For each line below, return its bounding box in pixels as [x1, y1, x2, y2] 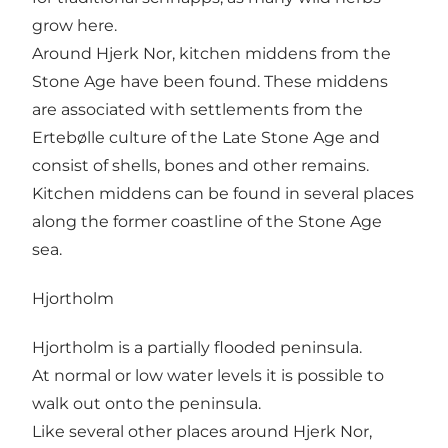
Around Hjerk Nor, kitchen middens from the [32, 43, 391, 63]
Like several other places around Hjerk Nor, [32, 422, 372, 442]
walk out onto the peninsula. [32, 394, 261, 414]
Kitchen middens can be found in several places [32, 183, 414, 203]
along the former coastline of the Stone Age [32, 211, 382, 231]
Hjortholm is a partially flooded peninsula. [32, 338, 362, 358]
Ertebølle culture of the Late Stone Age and [32, 127, 380, 147]
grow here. [32, 15, 117, 35]
